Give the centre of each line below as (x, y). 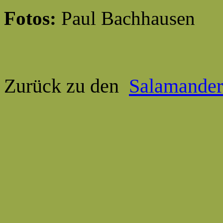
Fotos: (33, 18)
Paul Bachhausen (128, 18)
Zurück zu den (61, 86)
